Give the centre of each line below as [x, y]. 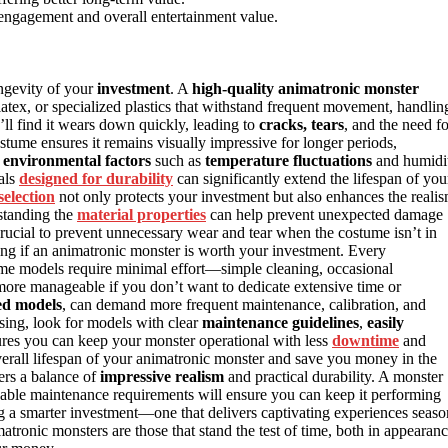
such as [178, 161]
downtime [365, 341]
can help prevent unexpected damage [324, 215]
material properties [141, 215]
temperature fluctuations [288, 161]
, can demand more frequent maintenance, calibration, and [244, 305]
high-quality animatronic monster [305, 89]
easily [385, 323]
